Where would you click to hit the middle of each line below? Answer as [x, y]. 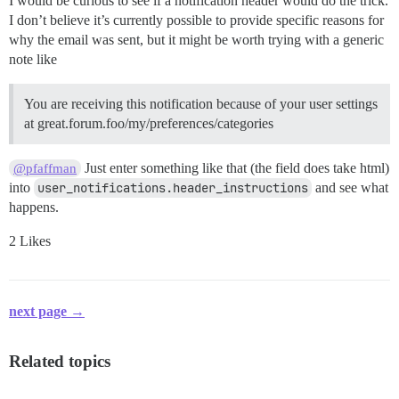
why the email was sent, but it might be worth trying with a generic [196, 39]
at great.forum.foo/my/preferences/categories [149, 123]
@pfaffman [45, 168]
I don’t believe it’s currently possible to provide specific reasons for [196, 20]
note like [33, 59]
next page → [47, 311]
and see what [350, 187]
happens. [34, 207]
